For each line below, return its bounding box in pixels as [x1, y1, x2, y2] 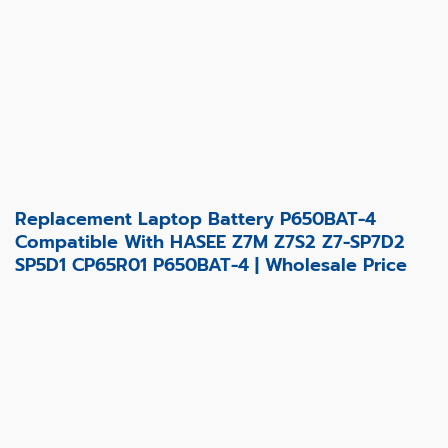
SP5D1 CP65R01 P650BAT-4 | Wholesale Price [15, 250, 407, 279]
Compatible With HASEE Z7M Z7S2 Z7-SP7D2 [15, 227, 405, 256]
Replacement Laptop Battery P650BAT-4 [15, 204, 376, 233]
